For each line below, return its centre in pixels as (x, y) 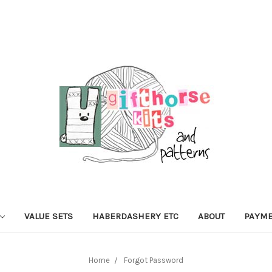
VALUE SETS (48, 216)
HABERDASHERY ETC (135, 216)
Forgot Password (154, 260)
